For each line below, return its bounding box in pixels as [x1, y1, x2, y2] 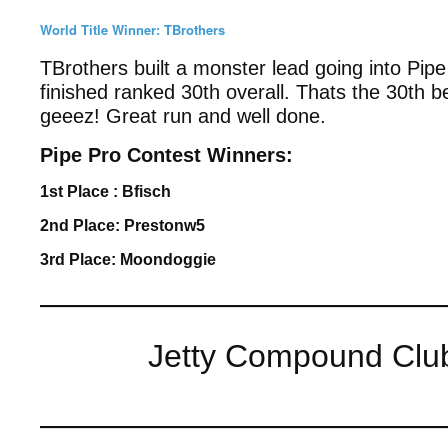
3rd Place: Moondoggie [40, 251, 216, 268]
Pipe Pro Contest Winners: [40, 144, 293, 166]
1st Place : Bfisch [40, 183, 171, 200]
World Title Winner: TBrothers [40, 20, 225, 39]
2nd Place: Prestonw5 [40, 217, 205, 234]
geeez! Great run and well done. [40, 105, 326, 127]
